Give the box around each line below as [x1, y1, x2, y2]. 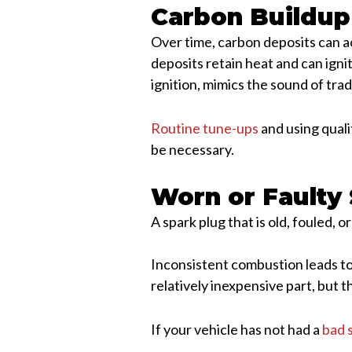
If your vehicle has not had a [151, 320, 323, 338]
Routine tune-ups [151, 119, 259, 137]
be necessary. [151, 141, 235, 159]
